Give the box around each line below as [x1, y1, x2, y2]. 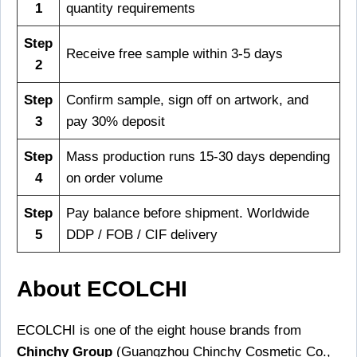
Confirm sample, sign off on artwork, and [66, 92, 308, 108]
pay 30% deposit [66, 113, 165, 129]
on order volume [66, 170, 163, 186]
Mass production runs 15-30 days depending [66, 148, 330, 164]
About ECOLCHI [17, 277, 187, 302]
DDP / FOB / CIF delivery [66, 226, 218, 242]
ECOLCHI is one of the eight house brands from [17, 323, 301, 339]
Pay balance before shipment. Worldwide [66, 205, 309, 221]
